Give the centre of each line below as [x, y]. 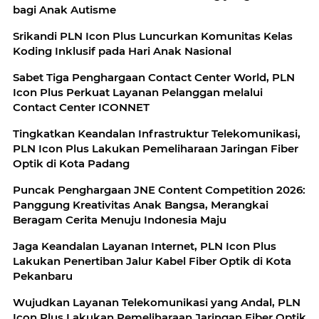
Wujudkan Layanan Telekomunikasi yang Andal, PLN [157, 303]
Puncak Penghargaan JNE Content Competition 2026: [159, 190]
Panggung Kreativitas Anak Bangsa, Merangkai [141, 205]
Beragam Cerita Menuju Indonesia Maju [120, 220]
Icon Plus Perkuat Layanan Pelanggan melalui [138, 93]
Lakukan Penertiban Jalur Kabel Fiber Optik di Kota [152, 261]
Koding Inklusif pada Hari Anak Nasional [122, 51]
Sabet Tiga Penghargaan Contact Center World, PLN [154, 78]
